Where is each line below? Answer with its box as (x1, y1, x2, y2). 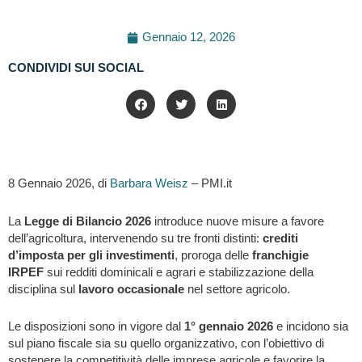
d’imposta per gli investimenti (8, 248, 175, 262)
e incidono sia (273, 320, 348, 334)
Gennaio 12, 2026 (142, 31, 235, 44)
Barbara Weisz (110, 177, 188, 191)
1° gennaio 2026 (184, 320, 273, 334)
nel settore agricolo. (184, 282, 290, 296)
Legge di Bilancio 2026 (24, 214, 151, 228)
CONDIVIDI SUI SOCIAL (8, 61, 144, 75)
